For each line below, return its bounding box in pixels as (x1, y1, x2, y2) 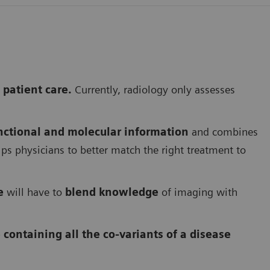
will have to (4, 185, 65, 198)
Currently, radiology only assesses (72, 83, 235, 96)
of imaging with (159, 185, 237, 198)
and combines (189, 125, 258, 138)
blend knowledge (65, 185, 159, 198)
